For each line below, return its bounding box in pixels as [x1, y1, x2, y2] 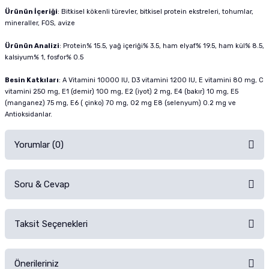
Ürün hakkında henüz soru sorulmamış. [62, 229, 207, 238]
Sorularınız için [58, 201, 113, 210]
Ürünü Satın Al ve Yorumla [91, 237, 178, 246]
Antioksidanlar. [5, 110, 52, 118]
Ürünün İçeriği [5, 8, 58, 16]
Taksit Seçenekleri [14, 219, 88, 229]
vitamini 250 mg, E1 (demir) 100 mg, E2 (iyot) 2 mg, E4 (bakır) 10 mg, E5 [5, 88, 238, 95]
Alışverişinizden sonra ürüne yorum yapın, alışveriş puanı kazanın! [13, 190, 256, 199]
